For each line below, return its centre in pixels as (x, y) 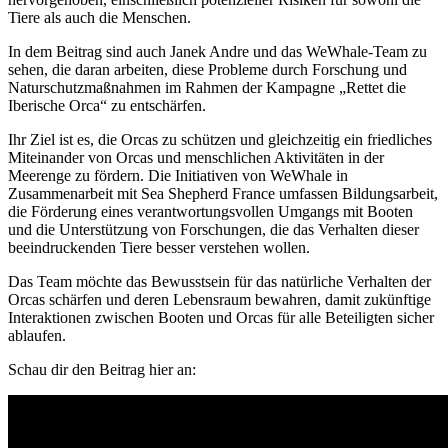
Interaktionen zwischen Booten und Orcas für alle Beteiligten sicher (221, 318)
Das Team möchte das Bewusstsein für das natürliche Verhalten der (219, 282)
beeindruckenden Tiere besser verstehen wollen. (159, 248)
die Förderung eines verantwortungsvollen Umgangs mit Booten (210, 212)
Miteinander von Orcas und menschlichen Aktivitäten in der (196, 158)
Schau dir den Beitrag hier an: (102, 370)
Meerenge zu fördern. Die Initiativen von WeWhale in (178, 176)
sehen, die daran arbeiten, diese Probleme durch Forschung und (207, 70)
